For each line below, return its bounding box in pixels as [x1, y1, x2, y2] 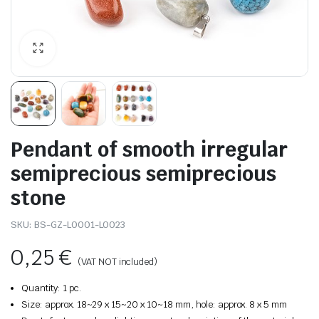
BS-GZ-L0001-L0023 [33, 219, 126, 231]
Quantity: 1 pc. [21, 282, 81, 295]
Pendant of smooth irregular [11, 136, 288, 163]
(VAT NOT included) [77, 256, 158, 268]
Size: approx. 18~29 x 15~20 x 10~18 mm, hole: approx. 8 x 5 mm [21, 298, 288, 311]
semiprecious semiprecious [11, 160, 276, 187]
